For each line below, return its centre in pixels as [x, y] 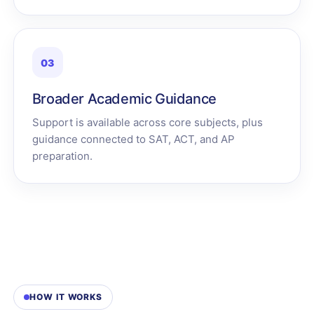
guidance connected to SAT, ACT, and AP [133, 139]
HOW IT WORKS [66, 297]
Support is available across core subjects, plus [147, 122]
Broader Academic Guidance [124, 99]
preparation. [62, 156]
